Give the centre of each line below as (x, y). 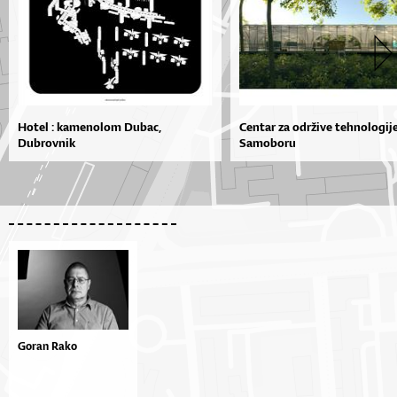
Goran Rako (47, 346)
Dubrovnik (47, 142)
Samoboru (268, 142)
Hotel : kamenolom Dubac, (90, 126)
